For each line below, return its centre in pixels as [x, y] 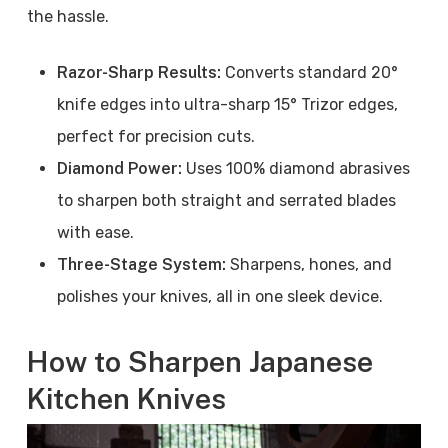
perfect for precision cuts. [155, 136]
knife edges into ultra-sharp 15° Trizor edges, [227, 104]
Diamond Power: [119, 168]
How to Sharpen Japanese [199, 361]
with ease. [95, 232]
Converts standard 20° [311, 72]
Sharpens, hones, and [308, 264]
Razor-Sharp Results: [140, 72]
